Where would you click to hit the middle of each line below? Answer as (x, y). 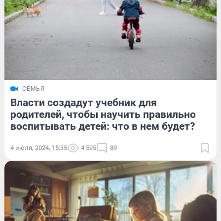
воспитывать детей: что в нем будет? (103, 126)
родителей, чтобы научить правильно (103, 114)
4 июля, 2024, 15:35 (39, 147)
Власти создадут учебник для (84, 102)
